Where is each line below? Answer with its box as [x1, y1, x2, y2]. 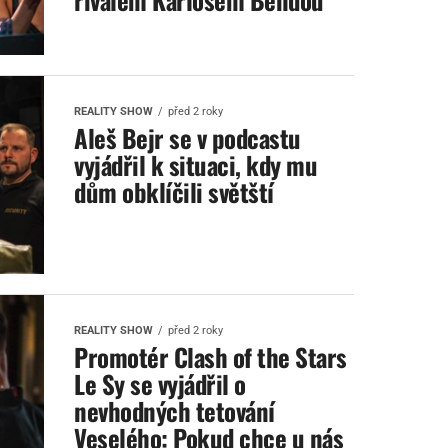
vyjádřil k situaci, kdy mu [74, 146, 318, 183]
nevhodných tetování [74, 392, 275, 429]
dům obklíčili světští [74, 173, 274, 210]
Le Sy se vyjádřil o [74, 365, 246, 402]
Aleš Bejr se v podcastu [74, 119, 301, 156]
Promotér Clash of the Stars [74, 338, 347, 375]
